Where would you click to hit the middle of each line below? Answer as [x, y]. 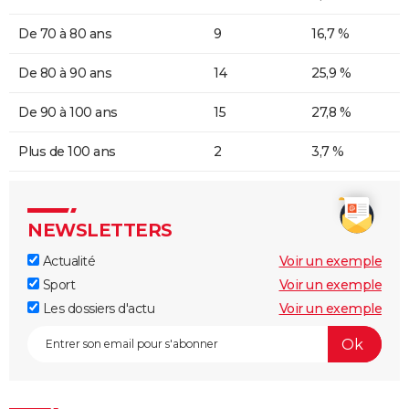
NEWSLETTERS [100, 231]
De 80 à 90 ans [65, 73]
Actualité [67, 262]
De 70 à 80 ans [65, 34]
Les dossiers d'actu [97, 309]
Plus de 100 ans [67, 152]
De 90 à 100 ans [68, 113]
